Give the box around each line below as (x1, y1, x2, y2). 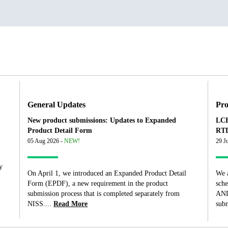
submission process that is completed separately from (27, 190, 180, 198)
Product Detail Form (27, 127, 93, 135)
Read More (53, 200, 88, 208)
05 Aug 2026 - (27, 137, 65, 145)
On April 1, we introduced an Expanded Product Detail (27, 169, 187, 178)
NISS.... (27, 200, 52, 208)
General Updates (27, 100, 86, 110)
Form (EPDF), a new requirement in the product (27, 180, 168, 188)
